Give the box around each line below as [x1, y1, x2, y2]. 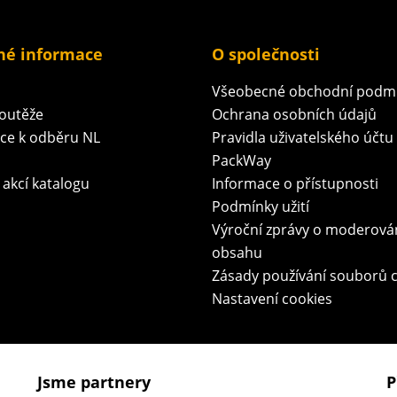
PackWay [212, 150, 271, 170]
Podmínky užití [212, 196, 309, 216]
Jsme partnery [36, 370, 151, 393]
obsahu [212, 242, 262, 262]
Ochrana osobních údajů [212, 104, 377, 124]
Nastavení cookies [212, 288, 332, 308]
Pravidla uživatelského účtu [212, 127, 393, 147]
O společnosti [212, 43, 320, 65]
